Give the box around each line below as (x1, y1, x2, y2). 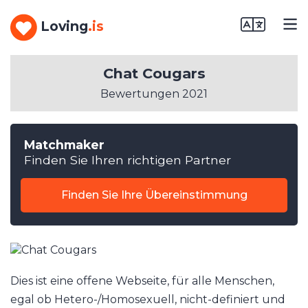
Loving (41, 18, 88, 35)
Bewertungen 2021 (100, 87, 208, 100)
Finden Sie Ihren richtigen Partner (24, 153, 231, 167)
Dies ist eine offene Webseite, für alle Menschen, (10, 274, 274, 287)
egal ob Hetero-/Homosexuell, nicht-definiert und (10, 293, 285, 306)
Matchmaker (24, 137, 104, 152)
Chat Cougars (102, 65, 206, 82)
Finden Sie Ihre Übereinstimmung (60, 188, 247, 201)
